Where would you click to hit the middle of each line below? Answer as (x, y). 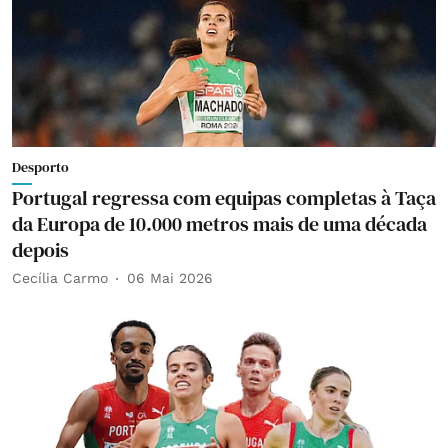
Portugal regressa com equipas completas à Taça (224, 197)
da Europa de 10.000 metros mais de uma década (219, 223)
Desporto (40, 166)
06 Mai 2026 (170, 278)
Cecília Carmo (60, 278)
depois (40, 249)
